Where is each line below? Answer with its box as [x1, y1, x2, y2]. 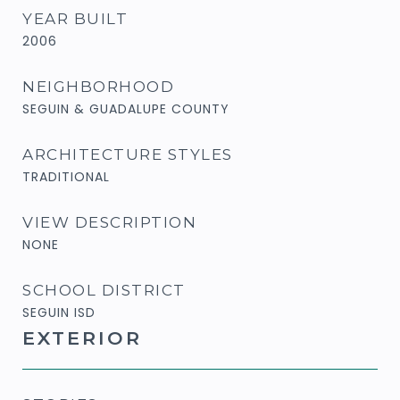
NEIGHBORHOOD [22, 77, 174, 96]
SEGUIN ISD [22, 303, 96, 321]
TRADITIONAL [22, 167, 110, 186]
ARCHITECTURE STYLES [22, 145, 233, 163]
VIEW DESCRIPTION [22, 212, 196, 231]
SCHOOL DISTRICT [22, 280, 186, 299]
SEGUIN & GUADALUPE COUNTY [22, 99, 229, 118]
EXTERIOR [22, 326, 142, 349]
